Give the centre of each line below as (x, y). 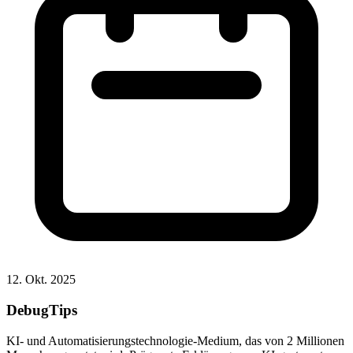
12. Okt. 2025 (41, 280)
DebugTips (42, 310)
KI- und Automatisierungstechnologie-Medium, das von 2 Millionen (175, 340)
